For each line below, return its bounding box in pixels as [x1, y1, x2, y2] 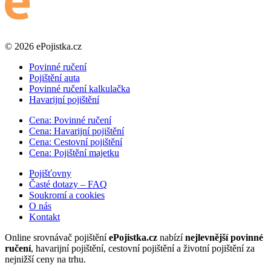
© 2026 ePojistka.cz [5, 41, 82, 52]
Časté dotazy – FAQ [29, 179, 107, 190]
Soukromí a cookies [29, 190, 105, 201]
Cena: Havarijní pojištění [29, 126, 124, 137]
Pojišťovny [29, 168, 71, 179]
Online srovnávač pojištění [5, 232, 109, 243]
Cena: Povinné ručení [29, 115, 111, 126]
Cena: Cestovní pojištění [29, 137, 122, 148]
